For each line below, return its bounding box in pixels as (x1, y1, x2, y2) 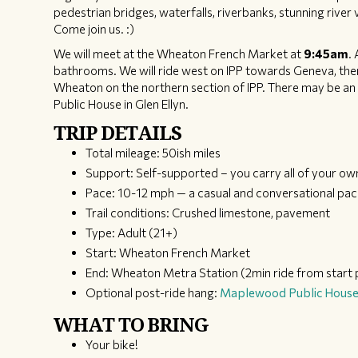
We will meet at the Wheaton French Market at (54, 46, 304, 62)
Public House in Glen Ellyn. (54, 97, 189, 112)
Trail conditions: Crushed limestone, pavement (86, 205, 331, 221)
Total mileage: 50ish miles (86, 145, 221, 161)
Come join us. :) (54, 22, 135, 37)
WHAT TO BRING (54, 312, 209, 337)
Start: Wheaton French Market (86, 245, 251, 261)
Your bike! (86, 337, 139, 352)
